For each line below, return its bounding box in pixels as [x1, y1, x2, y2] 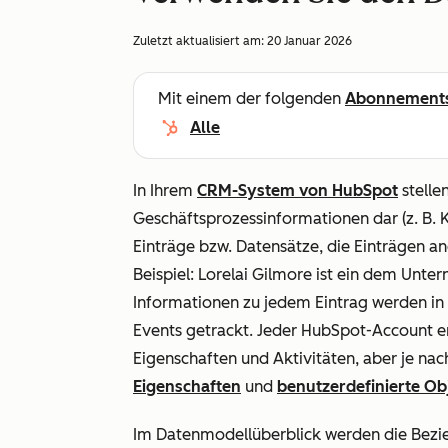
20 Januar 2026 [267, 34, 352, 48]
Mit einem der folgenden [158, 89, 345, 108]
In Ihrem [133, 181, 197, 200]
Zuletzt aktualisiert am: [133, 34, 267, 48]
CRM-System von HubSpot [197, 181, 398, 200]
